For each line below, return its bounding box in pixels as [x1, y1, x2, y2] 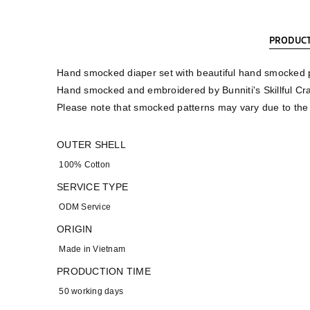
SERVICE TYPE [57, 181, 128, 192]
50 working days [57, 286, 123, 296]
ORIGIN [57, 224, 93, 235]
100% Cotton [57, 160, 110, 170]
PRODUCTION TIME [57, 266, 151, 277]
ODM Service [57, 202, 111, 212]
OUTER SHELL [57, 139, 126, 150]
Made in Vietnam [57, 244, 125, 254]
